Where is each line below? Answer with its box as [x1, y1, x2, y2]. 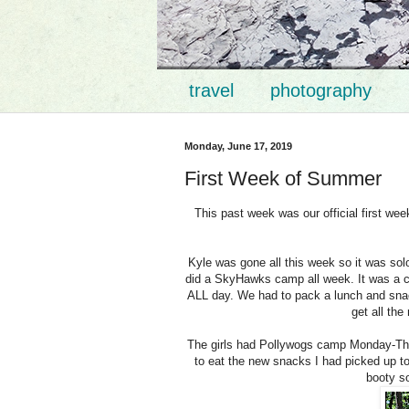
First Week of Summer [184, 166, 382, 190]
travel [189, 80, 234, 100]
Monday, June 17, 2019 [184, 141, 292, 152]
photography [270, 80, 372, 100]
